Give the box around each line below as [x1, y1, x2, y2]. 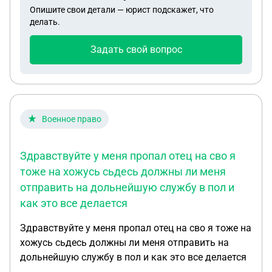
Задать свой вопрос [90, 44, 182, 55]
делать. [30, 17, 60, 27]
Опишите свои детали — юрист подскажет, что [30, 5, 214, 15]
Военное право [42, 114, 101, 124]
